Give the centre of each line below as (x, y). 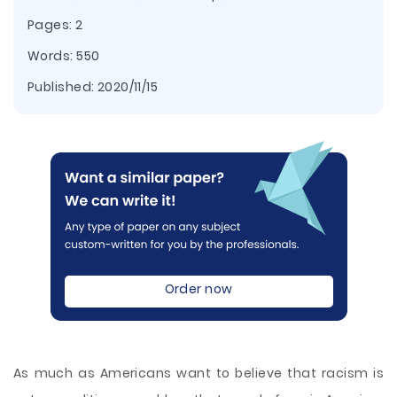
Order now (198, 289)
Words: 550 (64, 56)
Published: (62, 87)
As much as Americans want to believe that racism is (198, 373)
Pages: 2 (55, 25)
